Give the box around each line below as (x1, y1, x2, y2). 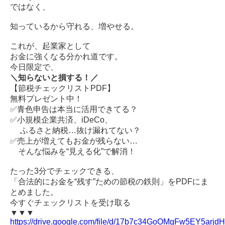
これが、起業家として (10, 41, 90, 50)
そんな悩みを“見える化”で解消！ (10, 147, 136, 156)
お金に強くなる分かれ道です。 (10, 52, 123, 61)
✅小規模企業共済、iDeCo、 (10, 115, 113, 124)
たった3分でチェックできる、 (10, 166, 119, 175)
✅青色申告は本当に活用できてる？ (10, 104, 138, 114)
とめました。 (10, 187, 58, 196)
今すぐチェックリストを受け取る (10, 198, 131, 207)
